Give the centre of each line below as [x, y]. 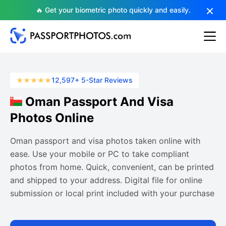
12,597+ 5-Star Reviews [92, 80]
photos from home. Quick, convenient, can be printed [112, 167]
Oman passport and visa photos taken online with [105, 141]
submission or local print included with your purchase [112, 193]
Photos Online [52, 118]
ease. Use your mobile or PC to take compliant [100, 154]
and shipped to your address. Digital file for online [106, 180]
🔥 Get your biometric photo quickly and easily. [113, 10]
